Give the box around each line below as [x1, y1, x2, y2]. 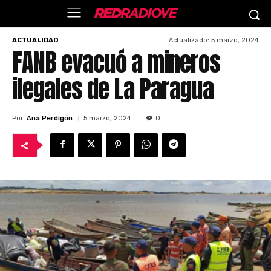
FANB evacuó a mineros [12, 44, 220, 80]
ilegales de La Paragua [12, 71, 214, 107]
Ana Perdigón [27, 114, 73, 122]
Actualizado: [169, 36, 209, 44]
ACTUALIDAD [12, 36, 58, 44]
